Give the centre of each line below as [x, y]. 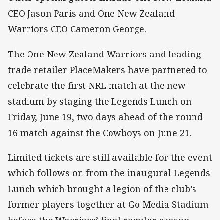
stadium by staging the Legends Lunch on [100, 101]
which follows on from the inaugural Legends [109, 173]
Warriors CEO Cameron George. [77, 29]
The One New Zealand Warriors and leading [105, 54]
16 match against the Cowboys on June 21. [100, 132]
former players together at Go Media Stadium [108, 204]
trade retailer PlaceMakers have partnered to [108, 69]
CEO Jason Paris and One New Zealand [91, 14]
